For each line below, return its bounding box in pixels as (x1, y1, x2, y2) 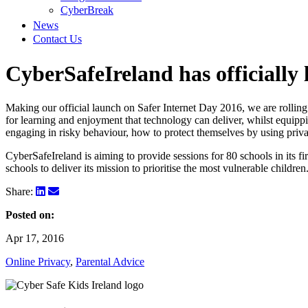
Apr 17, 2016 (5, 232, 64, 244)
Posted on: (5, 208, 54, 221)
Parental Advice (76, 255, 144, 267)
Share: (5, 185, 33, 197)
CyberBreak (60, 4, 113, 16)
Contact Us (33, 33, 82, 45)
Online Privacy (5, 255, 70, 267)
